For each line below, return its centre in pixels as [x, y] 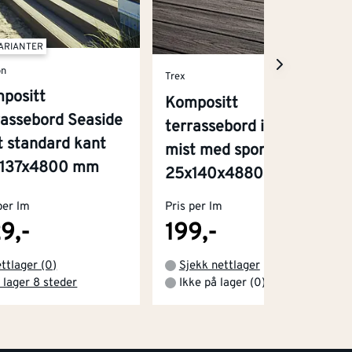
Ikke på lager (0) [222, 283]
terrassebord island [233, 127]
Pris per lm [193, 207]
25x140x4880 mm [229, 174]
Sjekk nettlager [219, 266]
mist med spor [214, 150]
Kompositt [201, 103]
